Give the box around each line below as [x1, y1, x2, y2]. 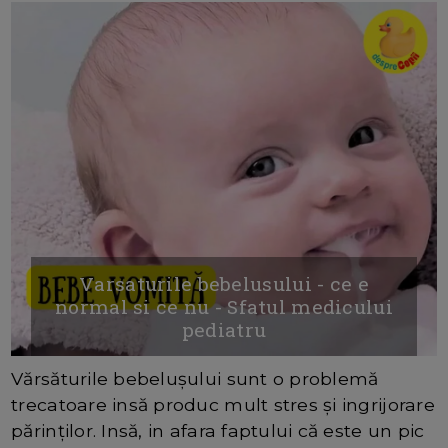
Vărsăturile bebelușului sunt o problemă [11, 368, 379, 390]
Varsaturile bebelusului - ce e [79, 271, 369, 297]
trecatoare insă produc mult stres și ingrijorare [11, 394, 435, 416]
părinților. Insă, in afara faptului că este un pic [11, 420, 425, 442]
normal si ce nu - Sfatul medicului [55, 294, 393, 320]
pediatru [181, 317, 267, 343]
